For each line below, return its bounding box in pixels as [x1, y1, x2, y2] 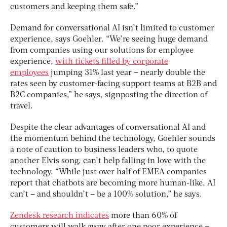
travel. [10, 102, 33, 111]
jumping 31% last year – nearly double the [49, 69, 205, 78]
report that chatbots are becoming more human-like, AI [10, 179, 215, 188]
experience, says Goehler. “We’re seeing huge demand [10, 35, 208, 44]
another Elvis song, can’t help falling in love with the [10, 157, 206, 166]
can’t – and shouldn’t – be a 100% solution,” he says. [10, 191, 202, 199]
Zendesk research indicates [10, 212, 109, 220]
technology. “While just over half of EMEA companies [10, 168, 207, 177]
